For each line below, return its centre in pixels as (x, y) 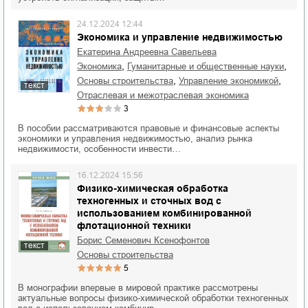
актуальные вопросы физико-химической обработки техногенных (153, 298)
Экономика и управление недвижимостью (180, 37)
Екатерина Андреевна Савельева (150, 52)
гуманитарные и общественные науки (208, 67)
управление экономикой (231, 81)
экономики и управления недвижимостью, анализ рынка (135, 139)
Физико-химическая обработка (153, 189)
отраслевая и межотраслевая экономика (166, 96)
